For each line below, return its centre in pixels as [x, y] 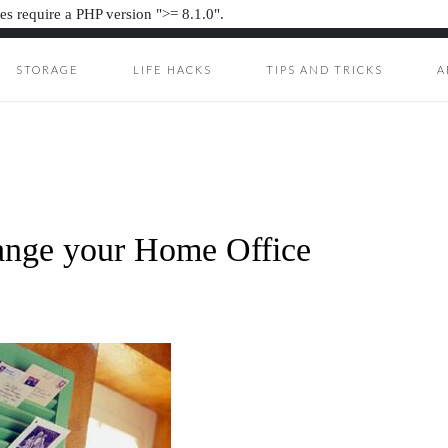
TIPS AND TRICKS [324, 69]
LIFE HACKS [172, 69]
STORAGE [47, 69]
